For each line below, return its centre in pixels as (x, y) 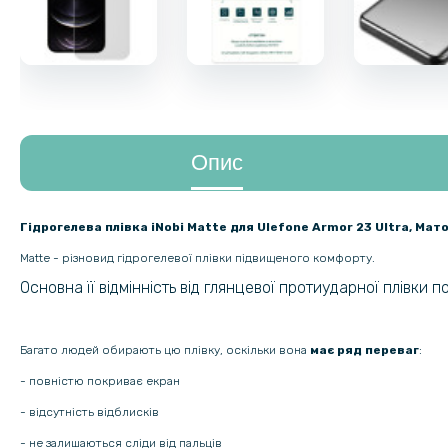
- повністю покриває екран (100, 381)
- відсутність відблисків (89, 412)
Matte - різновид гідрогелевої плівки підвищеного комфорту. (197, 258)
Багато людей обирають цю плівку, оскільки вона (165, 350)
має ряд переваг (364, 350)
